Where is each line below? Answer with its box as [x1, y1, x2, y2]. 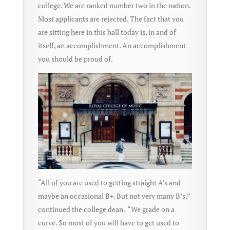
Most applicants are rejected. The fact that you [37, 13, 184, 24]
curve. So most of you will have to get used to [37, 218, 179, 228]
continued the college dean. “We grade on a [37, 204, 175, 215]
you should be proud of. [37, 53, 113, 64]
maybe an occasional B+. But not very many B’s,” [37, 191, 190, 201]
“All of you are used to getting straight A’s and [37, 178, 181, 188]
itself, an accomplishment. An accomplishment [37, 40, 186, 50]
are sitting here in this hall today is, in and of [37, 27, 176, 37]
